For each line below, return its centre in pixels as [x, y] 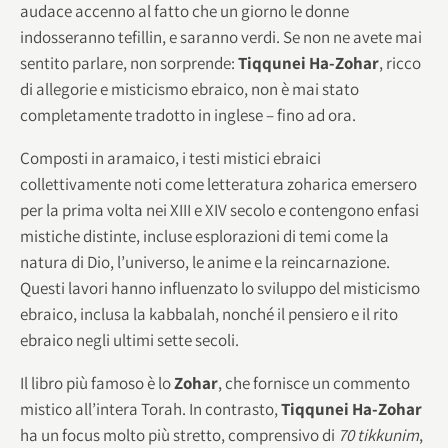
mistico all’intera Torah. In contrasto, [150, 408]
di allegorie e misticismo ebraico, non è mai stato [189, 88]
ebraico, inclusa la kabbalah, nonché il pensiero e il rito [209, 313]
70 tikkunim [378, 434]
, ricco [400, 62]
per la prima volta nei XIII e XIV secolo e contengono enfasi [219, 209]
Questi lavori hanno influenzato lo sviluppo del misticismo [220, 287]
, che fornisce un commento [314, 382]
